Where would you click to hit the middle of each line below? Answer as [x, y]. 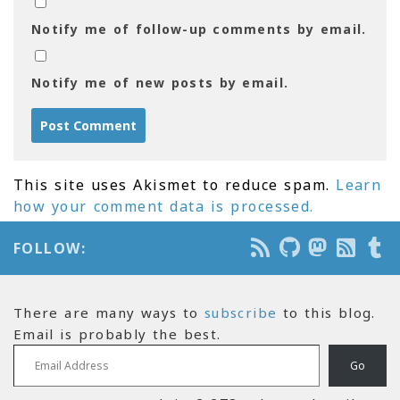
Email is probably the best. [117, 334]
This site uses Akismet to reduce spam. [175, 185]
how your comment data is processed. [164, 207]
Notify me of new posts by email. [160, 83]
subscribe [241, 313]
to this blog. [326, 313]
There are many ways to [109, 313]
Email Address [43, 344]
